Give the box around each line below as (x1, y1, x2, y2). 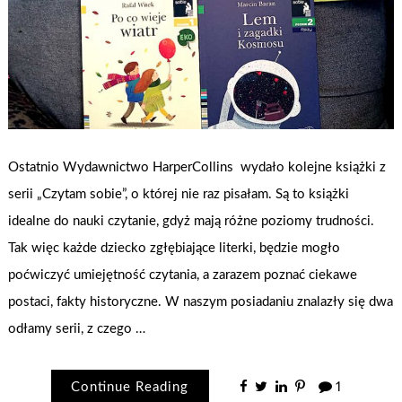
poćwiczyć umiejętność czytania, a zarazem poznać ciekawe (8, 267, 358, 282)
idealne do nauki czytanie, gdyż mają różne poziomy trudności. (8, 214, 375, 228)
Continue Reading (71, 380, 189, 395)
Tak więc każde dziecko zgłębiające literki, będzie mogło (8, 240, 341, 255)
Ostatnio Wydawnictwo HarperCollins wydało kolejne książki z (8, 160, 387, 174)
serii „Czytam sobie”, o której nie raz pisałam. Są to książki (8, 187, 350, 201)
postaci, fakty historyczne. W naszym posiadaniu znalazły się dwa (8, 294, 394, 309)
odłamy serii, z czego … (8, 321, 146, 336)
